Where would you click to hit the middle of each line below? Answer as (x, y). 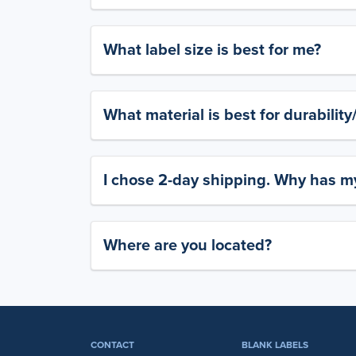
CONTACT (112, 344)
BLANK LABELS (275, 344)
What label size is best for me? (212, 50)
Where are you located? (188, 245)
